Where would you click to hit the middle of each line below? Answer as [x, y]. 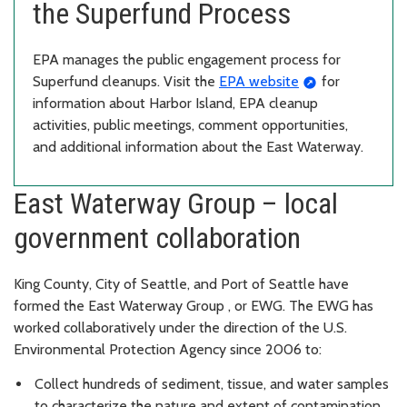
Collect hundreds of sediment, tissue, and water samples [212, 384]
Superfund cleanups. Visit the [126, 81]
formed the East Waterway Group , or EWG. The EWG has [194, 305]
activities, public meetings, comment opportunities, [190, 124]
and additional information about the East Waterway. [198, 146]
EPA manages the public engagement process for [187, 59]
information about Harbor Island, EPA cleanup [175, 103]
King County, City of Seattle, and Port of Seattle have [181, 283]
